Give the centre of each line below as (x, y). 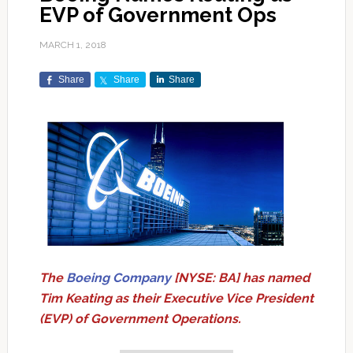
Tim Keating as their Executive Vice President (176, 298)
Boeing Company (118, 277)
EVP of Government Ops (158, 15)
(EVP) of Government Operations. (140, 318)
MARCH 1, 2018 (72, 45)
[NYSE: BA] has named (240, 277)
